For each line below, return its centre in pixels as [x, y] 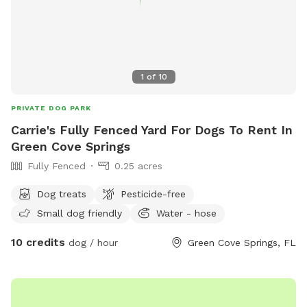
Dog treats [62, 194]
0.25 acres [138, 165]
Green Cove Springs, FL [242, 242]
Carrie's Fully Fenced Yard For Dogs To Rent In [152, 130]
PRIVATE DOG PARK [51, 108]
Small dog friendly [79, 213]
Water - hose [186, 213]
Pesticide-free [153, 194]
